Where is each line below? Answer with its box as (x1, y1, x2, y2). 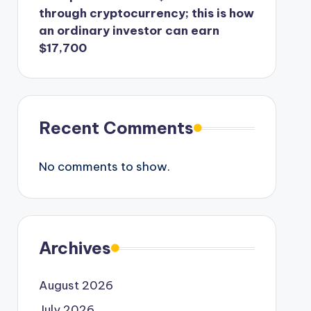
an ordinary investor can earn (38, 23, 219, 39)
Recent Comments (38, 117, 194, 139)
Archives (38, 237, 111, 259)
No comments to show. (38, 159, 170, 175)
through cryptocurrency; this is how (38, 6, 254, 22)
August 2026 (38, 278, 113, 294)
